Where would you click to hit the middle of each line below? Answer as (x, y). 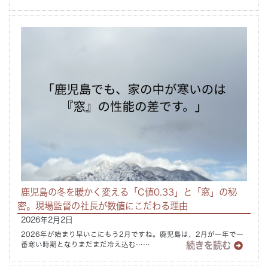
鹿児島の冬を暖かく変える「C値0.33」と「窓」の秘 (129, 192)
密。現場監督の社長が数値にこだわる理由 (102, 205)
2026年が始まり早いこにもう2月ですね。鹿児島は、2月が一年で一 (133, 234)
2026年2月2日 (47, 220)
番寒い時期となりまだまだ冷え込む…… (86, 244)
